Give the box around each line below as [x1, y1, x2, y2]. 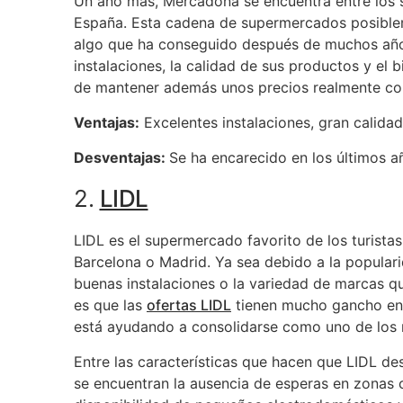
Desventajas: [74, 148, 169, 166]
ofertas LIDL [147, 296, 231, 314]
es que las [74, 296, 147, 314]
